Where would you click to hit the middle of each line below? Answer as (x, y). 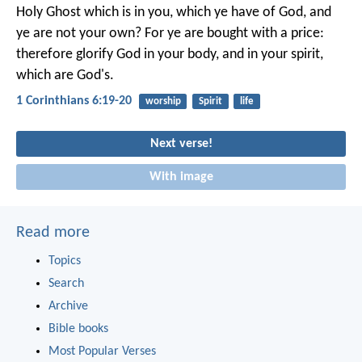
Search (66, 284)
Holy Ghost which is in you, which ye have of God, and (174, 13)
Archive (68, 307)
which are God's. (65, 76)
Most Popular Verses (102, 352)
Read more (53, 233)
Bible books (78, 329)
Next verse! (181, 143)
